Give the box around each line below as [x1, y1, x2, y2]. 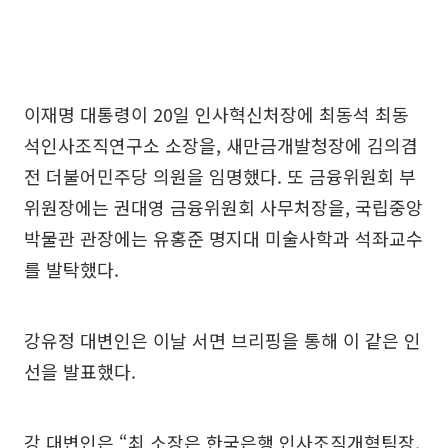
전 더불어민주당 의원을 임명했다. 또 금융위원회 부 [24, 162, 416, 189]
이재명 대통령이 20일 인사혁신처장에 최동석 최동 [24, 100, 409, 127]
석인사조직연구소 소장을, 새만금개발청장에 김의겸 [24, 131, 418, 158]
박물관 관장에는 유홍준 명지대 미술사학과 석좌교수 [24, 224, 423, 251]
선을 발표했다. [24, 357, 136, 384]
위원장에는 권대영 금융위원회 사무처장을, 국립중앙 [24, 193, 423, 220]
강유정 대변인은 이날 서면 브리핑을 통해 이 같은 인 [24, 326, 421, 353]
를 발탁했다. [24, 255, 119, 282]
